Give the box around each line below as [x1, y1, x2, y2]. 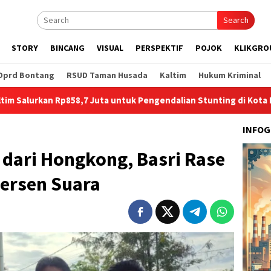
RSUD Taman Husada [67, 70, 148, 80]
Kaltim [160, 70, 186, 80]
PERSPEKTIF [135, 42, 183, 53]
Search [223, 15, 249, 25]
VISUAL [97, 42, 123, 53]
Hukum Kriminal [198, 70, 261, 80]
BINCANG [50, 42, 85, 53]
